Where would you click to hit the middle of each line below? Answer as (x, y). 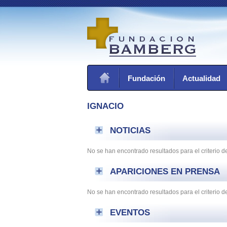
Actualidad (201, 78)
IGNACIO (105, 106)
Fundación (146, 78)
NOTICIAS (130, 130)
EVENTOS (130, 212)
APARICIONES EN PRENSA (165, 171)
